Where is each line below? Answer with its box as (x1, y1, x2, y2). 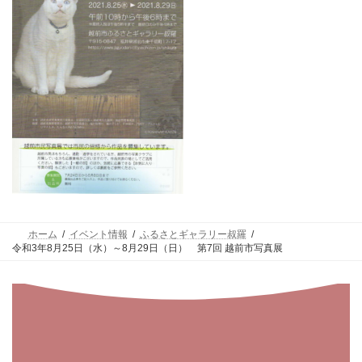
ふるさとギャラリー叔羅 (139, 228, 246, 240)
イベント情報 (69, 228, 128, 240)
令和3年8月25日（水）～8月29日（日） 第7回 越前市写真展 (12, 242, 283, 254)
